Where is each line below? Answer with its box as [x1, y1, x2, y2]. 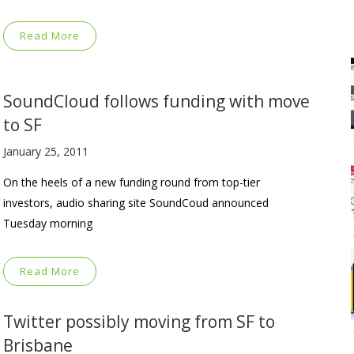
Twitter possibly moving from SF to [3, 310, 275, 333]
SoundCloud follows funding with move [3, 89, 310, 112]
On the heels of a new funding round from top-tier [3, 174, 260, 190]
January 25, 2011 [3, 143, 88, 159]
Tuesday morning [3, 215, 92, 231]
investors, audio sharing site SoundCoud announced [3, 194, 269, 210]
